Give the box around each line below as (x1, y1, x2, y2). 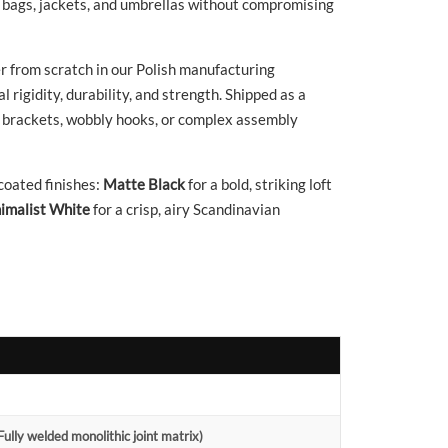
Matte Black (103, 174, 185, 193)
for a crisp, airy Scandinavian (90, 199, 280, 218)
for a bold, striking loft (185, 174, 332, 193)
